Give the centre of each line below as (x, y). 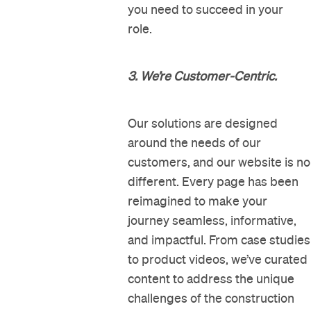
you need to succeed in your (206, 10)
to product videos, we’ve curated (218, 260)
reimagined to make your (198, 201)
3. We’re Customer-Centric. (203, 76)
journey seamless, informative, (212, 221)
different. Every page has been (213, 182)
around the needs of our (195, 143)
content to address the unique (211, 279)
